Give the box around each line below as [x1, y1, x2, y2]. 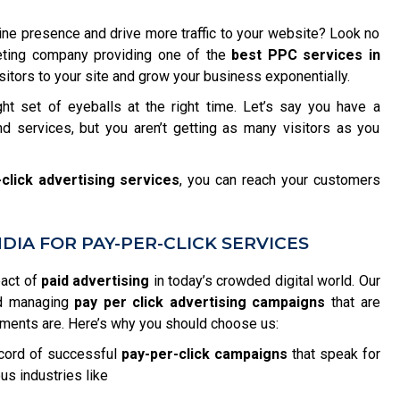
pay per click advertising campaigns [74, 294, 326, 311]
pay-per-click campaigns [121, 346, 287, 362]
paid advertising [41, 272, 150, 289]
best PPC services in [231, 46, 380, 63]
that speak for [287, 346, 380, 362]
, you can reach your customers [179, 171, 380, 188]
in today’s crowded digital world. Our [149, 272, 380, 289]
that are [325, 294, 380, 311]
